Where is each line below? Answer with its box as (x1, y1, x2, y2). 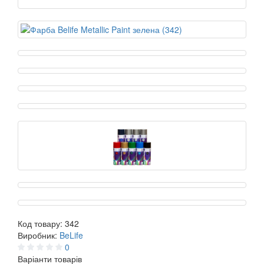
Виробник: (18, 229, 60, 242)
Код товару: (18, 217, 65, 230)
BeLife (60, 229, 83, 242)
